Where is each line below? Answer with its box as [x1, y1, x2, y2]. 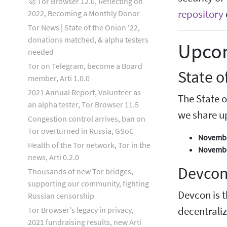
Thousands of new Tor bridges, [28, 166, 133, 176]
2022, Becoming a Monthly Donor [28, 8, 140, 18]
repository [178, 8, 223, 21]
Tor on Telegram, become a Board [28, 61, 142, 71]
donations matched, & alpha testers [28, 34, 148, 45]
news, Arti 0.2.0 [28, 152, 79, 162]
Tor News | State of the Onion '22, [28, 22, 140, 32]
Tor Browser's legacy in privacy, [28, 205, 133, 215]
